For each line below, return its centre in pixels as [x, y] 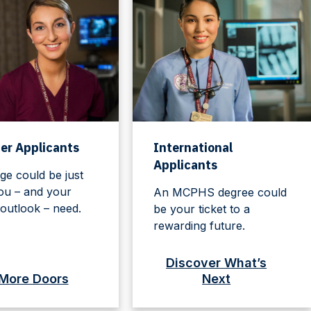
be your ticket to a [202, 209]
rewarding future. [200, 225]
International [193, 147]
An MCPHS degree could [220, 192]
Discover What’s [217, 262]
